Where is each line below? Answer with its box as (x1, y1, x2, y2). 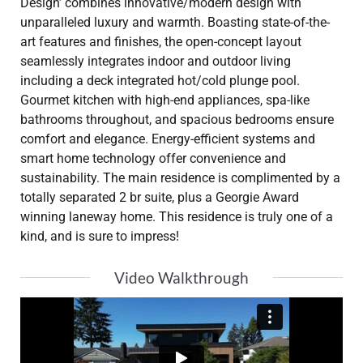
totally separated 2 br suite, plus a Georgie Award (20, 189, 299, 205)
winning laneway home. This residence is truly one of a (20, 208, 333, 224)
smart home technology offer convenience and (20, 150, 286, 166)
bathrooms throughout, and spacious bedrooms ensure (20, 111, 334, 127)
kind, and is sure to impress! (20, 228, 179, 244)
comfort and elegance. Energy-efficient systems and (20, 130, 315, 147)
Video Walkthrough (114, 267, 249, 287)
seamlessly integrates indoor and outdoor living (20, 53, 291, 69)
